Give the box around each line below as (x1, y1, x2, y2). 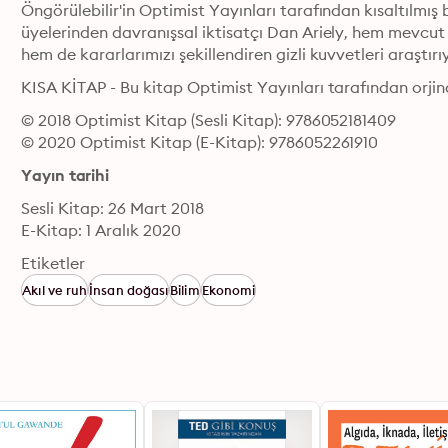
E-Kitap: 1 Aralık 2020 (21, 220, 181, 240)
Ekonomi (201, 282, 256, 298)
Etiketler (21, 253, 86, 273)
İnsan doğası (89, 282, 169, 298)
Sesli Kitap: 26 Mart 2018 (21, 198, 204, 218)
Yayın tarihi (21, 165, 109, 185)
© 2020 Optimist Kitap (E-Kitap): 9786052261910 (21, 132, 379, 152)
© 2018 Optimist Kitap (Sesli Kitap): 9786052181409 (21, 110, 397, 130)
